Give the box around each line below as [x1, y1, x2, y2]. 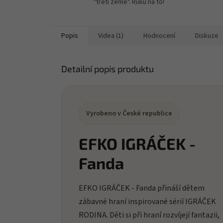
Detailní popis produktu [61, 63, 154, 74]
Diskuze [195, 30, 219, 41]
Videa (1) [98, 30, 123, 41]
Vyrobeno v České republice [86, 108, 172, 118]
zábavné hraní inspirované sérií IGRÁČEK [79, 196, 216, 207]
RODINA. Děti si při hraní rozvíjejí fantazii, [79, 209, 220, 221]
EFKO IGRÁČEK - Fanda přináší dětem [79, 182, 205, 194]
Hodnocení [143, 30, 175, 41]
